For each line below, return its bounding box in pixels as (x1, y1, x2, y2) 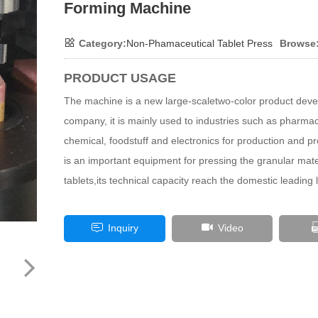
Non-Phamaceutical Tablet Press (126, 38, 273, 49)
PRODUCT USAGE (64, 71, 177, 85)
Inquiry (107, 222, 138, 234)
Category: (79, 38, 127, 49)
